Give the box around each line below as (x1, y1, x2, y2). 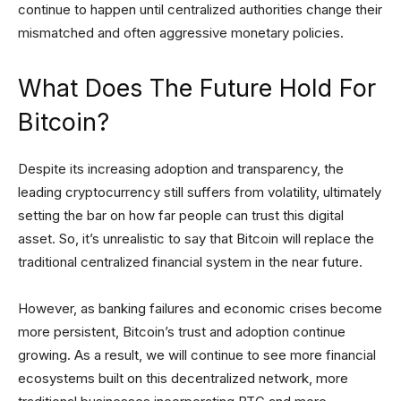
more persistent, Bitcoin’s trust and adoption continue (18, 323, 346, 341)
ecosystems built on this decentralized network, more (18, 370, 348, 388)
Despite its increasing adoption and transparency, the (18, 160, 344, 178)
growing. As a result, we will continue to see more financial (18, 346, 376, 364)
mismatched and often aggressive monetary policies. (18, 24, 344, 42)
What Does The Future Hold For (18, 73, 376, 104)
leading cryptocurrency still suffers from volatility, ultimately (18, 183, 381, 201)
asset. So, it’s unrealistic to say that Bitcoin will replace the (18, 230, 374, 248)
